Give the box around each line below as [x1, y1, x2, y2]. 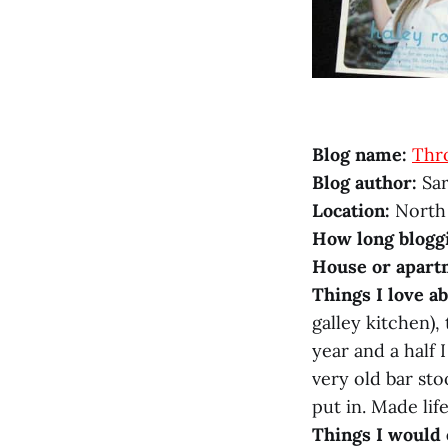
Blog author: [312, 170, 417, 194]
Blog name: [312, 142, 407, 166]
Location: [312, 198, 390, 222]
